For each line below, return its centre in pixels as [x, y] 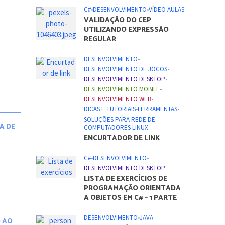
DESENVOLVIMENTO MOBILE [122, 89]
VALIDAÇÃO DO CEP [118, 20]
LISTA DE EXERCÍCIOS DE [126, 179]
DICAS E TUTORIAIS [110, 109]
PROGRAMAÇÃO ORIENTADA [133, 188]
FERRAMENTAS [158, 109]
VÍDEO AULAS [167, 9]
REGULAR [100, 39]
